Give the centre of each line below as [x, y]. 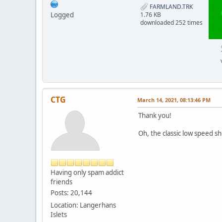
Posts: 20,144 [71, 193]
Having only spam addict [87, 173]
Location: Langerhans [83, 205]
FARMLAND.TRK [170, 6]
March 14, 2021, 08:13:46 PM [174, 100]
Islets [59, 215]
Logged [62, 15]
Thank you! [155, 116]
